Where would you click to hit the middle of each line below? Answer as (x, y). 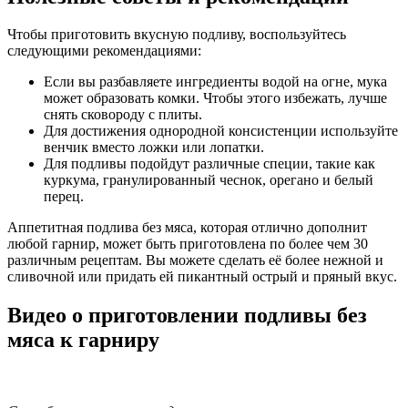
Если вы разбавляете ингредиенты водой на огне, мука (215, 82)
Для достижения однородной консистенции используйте (221, 131)
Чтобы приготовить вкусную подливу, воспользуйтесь (177, 35)
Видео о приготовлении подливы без (187, 316)
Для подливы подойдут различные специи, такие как (209, 164)
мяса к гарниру (83, 340)
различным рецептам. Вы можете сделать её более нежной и (195, 260)
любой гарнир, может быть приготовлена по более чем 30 (188, 244)
